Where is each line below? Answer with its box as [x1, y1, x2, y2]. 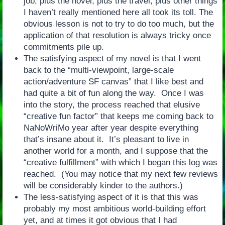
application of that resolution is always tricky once [23, 31, 211, 41]
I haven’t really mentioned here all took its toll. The [23, 8, 213, 18]
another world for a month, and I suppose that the [23, 146, 208, 156]
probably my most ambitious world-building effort [23, 204, 206, 214]
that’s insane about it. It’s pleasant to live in [23, 135, 189, 145]
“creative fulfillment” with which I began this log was [23, 158, 217, 168]
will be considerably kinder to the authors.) [23, 181, 183, 191]
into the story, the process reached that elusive [23, 100, 200, 110]
